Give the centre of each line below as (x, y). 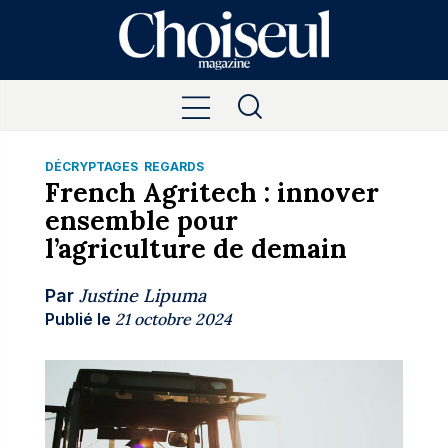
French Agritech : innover (211, 192)
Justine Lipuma (142, 295)
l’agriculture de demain (195, 248)
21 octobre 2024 (173, 319)
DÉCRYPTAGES (91, 166)
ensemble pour (141, 220)
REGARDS (173, 166)
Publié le (77, 319)
